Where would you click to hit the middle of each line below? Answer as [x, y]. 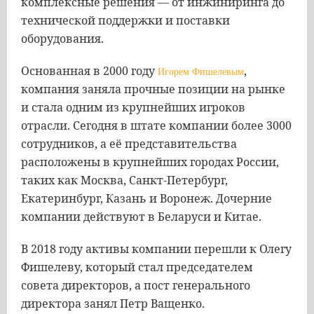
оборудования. [62, 39]
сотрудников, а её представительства [129, 144]
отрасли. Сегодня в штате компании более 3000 [156, 125]
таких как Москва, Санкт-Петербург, [124, 180]
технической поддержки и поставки [125, 20]
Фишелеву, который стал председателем [137, 267]
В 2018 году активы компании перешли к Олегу [156, 249]
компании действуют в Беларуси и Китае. [141, 217]
